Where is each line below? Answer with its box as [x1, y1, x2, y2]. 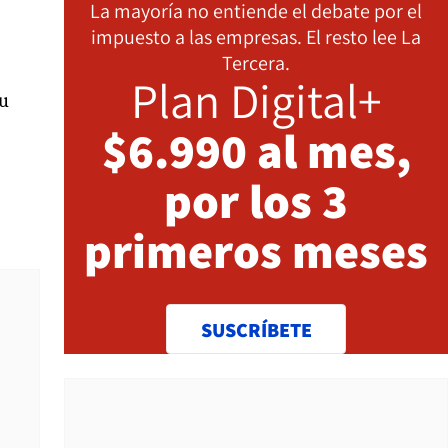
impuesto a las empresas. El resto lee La [91, 24, 421, 50]
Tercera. [222, 50, 290, 76]
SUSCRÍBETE [200, 317, 312, 343]
